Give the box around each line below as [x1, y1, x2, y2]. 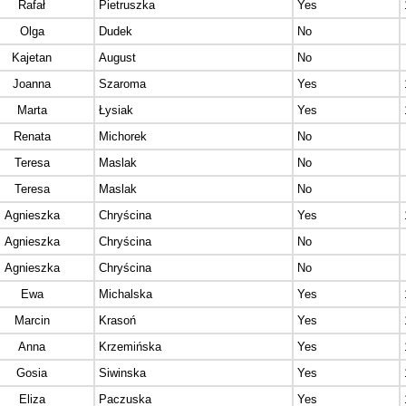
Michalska [99, 287, 152, 302]
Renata [13, 130, 51, 144]
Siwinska [99, 366, 146, 381]
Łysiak [99, 103, 133, 118]
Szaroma [99, 77, 146, 92]
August [99, 51, 136, 65]
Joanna [13, 77, 51, 92]
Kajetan [12, 51, 52, 65]
